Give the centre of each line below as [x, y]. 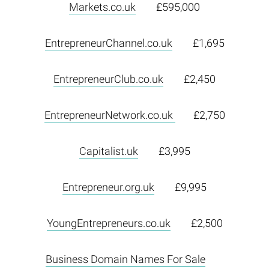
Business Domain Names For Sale [125, 259]
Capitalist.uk [108, 151]
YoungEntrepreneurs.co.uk [108, 223]
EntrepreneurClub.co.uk [108, 79]
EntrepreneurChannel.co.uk [108, 43]
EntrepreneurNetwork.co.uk [110, 115]
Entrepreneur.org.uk [108, 187]
